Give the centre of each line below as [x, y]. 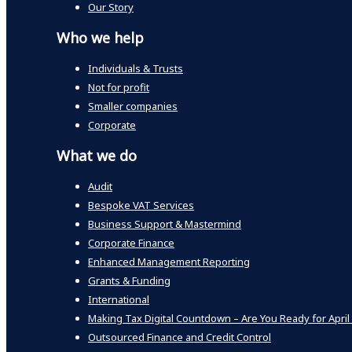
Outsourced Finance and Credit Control [180, 337]
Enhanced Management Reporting [169, 261]
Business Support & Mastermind [165, 224]
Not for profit [119, 87]
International [119, 299]
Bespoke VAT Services [141, 205]
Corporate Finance [131, 242]
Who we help [100, 37]
